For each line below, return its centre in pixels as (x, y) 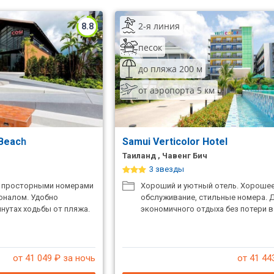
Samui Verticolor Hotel (176, 142)
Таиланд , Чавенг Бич (165, 156)
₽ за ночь (74, 258)
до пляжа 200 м (171, 68)
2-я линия (159, 26)
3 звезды (167, 169)
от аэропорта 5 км (177, 90)
